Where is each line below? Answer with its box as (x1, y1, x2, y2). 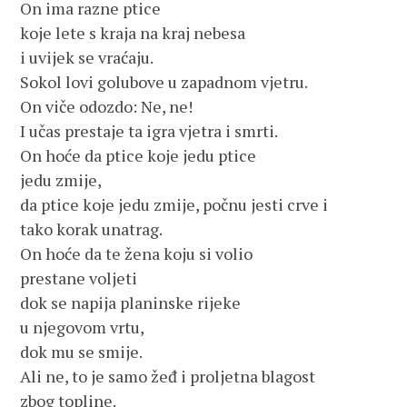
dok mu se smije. (20, 341, 144, 362)
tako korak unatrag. (20, 218, 164, 240)
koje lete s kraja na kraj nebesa (20, 22, 246, 44)
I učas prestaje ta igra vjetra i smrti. (20, 120, 279, 142)
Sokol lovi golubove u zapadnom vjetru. (20, 71, 309, 93)
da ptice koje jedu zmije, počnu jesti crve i (20, 194, 329, 215)
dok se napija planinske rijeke (20, 292, 242, 313)
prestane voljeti (20, 267, 138, 289)
